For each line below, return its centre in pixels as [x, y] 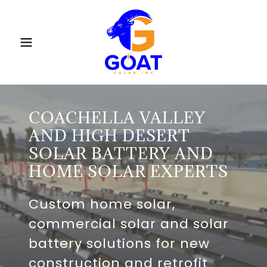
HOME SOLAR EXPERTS [128, 171]
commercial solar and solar [129, 224]
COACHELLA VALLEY [117, 117]
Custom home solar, [102, 204]
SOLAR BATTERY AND [121, 153]
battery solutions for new [119, 243]
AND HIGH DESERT [109, 135]
